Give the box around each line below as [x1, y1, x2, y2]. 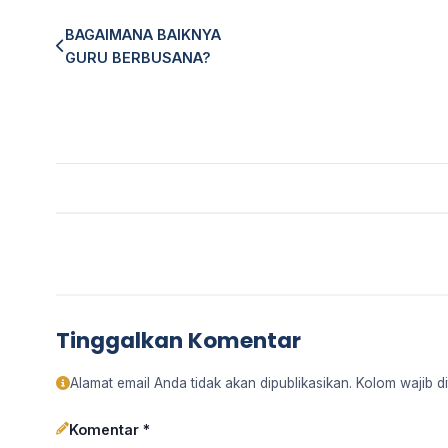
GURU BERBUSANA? [65, 48, 211, 66]
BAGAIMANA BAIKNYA [65, 25, 221, 43]
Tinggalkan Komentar [56, 324, 301, 356]
